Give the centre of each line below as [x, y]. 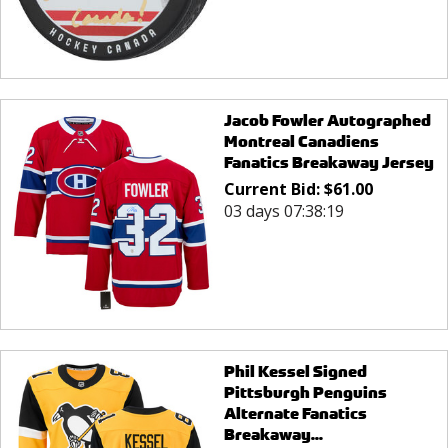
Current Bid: [273, 188]
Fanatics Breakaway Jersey [328, 162]
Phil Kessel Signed [295, 372]
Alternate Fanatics [295, 414]
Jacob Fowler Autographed [327, 120]
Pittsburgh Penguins [305, 393]
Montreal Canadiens [301, 141]
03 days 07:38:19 [283, 210]
